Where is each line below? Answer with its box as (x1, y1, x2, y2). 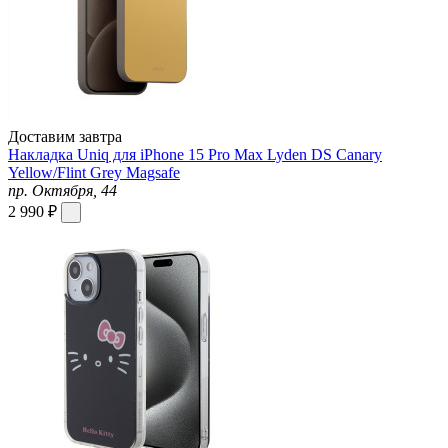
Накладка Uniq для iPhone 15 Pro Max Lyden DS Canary (8, 145, 382, 163)
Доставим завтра (8, 127, 122, 145)
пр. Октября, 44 (8, 181, 117, 199)
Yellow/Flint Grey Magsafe (8, 163, 180, 181)
